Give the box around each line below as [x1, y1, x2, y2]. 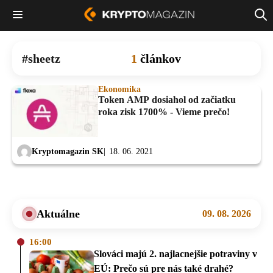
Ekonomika [98, 84, 141, 94]
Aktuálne [37, 207, 80, 220]
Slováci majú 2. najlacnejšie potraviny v [94, 248, 257, 259]
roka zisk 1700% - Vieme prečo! [98, 106, 230, 117]
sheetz [28, 51, 60, 65]
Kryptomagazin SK [32, 147, 104, 157]
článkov [140, 51, 181, 65]
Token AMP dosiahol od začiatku [98, 94, 236, 105]
